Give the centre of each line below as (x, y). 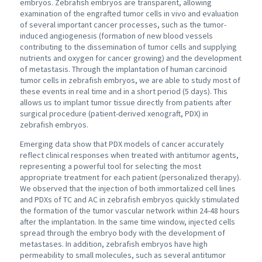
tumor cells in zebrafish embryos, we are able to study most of (130, 80)
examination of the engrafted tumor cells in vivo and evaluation (129, 13)
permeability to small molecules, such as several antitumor (123, 255)
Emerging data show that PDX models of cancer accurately (122, 144)
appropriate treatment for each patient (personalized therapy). (130, 177)
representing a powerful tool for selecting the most (110, 166)
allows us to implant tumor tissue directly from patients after (125, 102)
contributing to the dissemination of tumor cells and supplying (128, 46)
